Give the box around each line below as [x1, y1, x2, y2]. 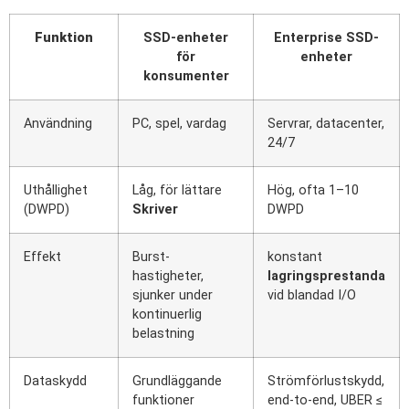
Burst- [132, 249, 170, 266]
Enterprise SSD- [274, 30, 379, 47]
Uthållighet [24, 183, 88, 199]
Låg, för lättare [132, 183, 222, 199]
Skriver [132, 202, 178, 218]
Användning [24, 116, 92, 132]
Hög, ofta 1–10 [267, 183, 359, 199]
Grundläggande [132, 373, 222, 390]
